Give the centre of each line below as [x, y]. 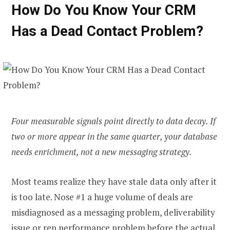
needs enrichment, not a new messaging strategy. [102, 151]
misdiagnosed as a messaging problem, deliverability [113, 212]
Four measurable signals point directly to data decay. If [113, 121]
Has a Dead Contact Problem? [107, 31]
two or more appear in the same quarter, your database [114, 136]
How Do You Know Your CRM [104, 10]
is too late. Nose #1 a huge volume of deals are [102, 197]
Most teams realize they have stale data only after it [114, 181]
